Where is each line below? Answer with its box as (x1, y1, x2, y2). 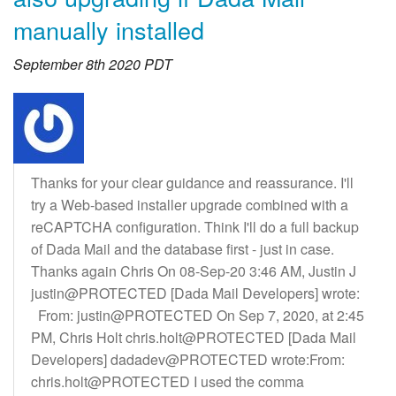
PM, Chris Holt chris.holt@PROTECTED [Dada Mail (31, 327, 356, 348)
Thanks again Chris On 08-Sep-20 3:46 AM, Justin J (31, 261, 356, 282)
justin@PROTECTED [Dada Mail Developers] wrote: (31, 283, 360, 304)
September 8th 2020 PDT (13, 54, 172, 75)
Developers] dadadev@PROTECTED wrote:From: (31, 349, 345, 370)
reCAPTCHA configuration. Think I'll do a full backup (31, 217, 359, 238)
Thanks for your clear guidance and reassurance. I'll (31, 172, 354, 194)
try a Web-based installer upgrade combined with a (31, 194, 348, 216)
